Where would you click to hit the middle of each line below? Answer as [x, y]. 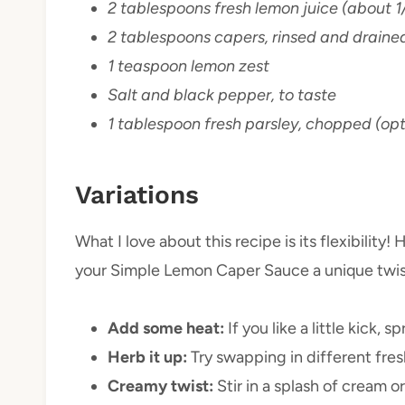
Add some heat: [166, 328]
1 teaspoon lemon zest [188, 66]
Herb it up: [147, 357]
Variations [137, 194]
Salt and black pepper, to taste [222, 94]
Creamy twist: [160, 386]
